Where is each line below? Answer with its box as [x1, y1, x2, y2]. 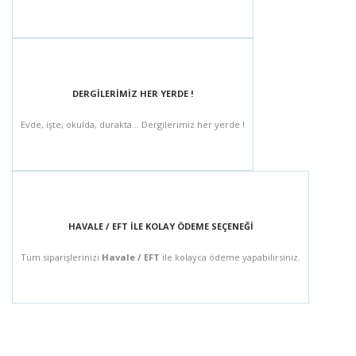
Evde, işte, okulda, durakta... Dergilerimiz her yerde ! [21, 118, 245, 130]
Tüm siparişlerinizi [21, 251, 102, 263]
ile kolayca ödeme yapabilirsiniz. [162, 251, 300, 263]
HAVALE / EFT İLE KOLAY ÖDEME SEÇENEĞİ [68, 220, 253, 232]
